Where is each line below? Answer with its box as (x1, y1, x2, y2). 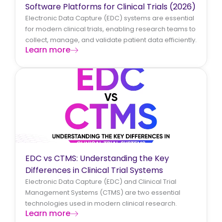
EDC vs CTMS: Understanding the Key (25, 152, 169, 164)
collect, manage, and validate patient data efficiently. (25, 35, 197, 45)
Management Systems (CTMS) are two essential (25, 187, 180, 197)
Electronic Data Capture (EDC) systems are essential (25, 13, 194, 23)
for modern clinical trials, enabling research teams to (25, 24, 196, 34)
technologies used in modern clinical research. (25, 198, 177, 208)
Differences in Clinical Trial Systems (25, 164, 163, 176)
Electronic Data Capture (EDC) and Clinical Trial (25, 176, 176, 186)
